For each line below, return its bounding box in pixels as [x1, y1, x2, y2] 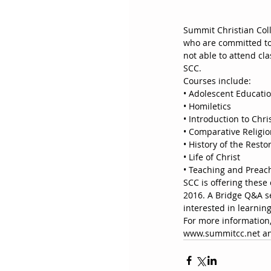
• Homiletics [183, 100, 231, 112]
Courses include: [183, 75, 251, 87]
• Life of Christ [183, 151, 240, 163]
